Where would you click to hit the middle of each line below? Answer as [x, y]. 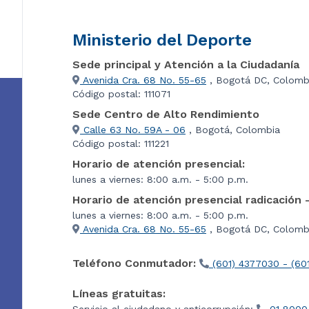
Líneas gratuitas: [119, 293]
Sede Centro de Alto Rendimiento [166, 114]
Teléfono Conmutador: [134, 263]
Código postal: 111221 [121, 143]
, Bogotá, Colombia [233, 129]
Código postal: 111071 [121, 93]
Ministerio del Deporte [162, 40]
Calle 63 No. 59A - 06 [133, 129]
